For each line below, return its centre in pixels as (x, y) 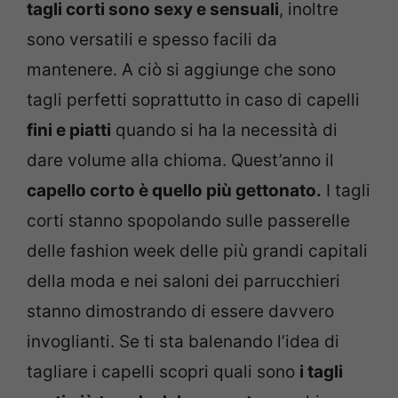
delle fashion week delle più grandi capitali (197, 251)
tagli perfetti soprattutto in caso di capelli (193, 99)
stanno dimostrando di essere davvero (180, 311)
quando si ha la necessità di (224, 130)
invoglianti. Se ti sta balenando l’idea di (183, 341)
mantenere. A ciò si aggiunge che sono (181, 69)
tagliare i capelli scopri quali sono (163, 371)
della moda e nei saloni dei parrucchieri (183, 281)
